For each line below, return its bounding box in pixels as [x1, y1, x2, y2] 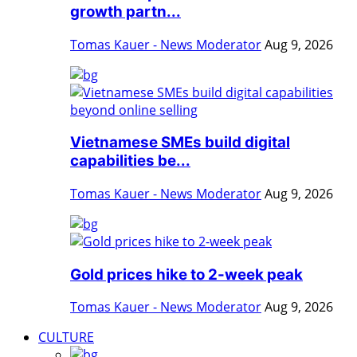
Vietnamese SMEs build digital [70, 133, 290, 152]
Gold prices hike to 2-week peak [70, 265, 303, 284]
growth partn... [70, 2, 181, 21]
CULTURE [38, 328, 94, 347]
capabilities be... [70, 151, 190, 171]
